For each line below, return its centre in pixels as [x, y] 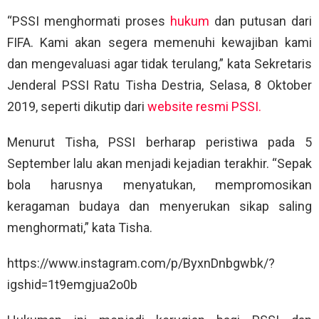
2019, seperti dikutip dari [77, 107]
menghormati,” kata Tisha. [80, 228]
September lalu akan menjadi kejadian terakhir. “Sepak [159, 164]
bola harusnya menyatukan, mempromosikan [159, 185]
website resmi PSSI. [204, 107]
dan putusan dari [261, 21]
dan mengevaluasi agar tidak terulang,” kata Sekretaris [159, 64]
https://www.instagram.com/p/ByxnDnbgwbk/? [141, 263]
